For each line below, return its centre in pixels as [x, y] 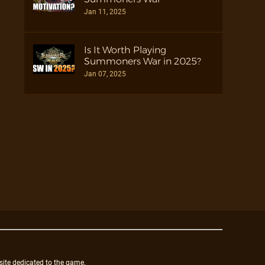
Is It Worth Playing [125, 50]
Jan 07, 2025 [105, 74]
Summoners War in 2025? [143, 61]
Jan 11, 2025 [105, 12]
